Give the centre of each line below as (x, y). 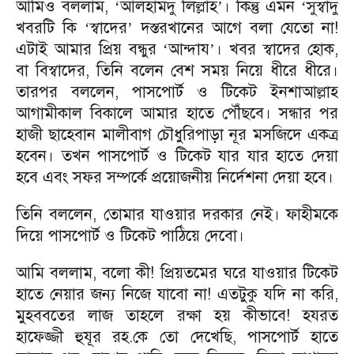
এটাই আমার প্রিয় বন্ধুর (90, 49)
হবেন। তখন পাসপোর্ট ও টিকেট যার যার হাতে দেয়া (177, 156)
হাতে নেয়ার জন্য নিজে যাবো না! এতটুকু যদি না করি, (177, 294)
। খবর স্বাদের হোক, (277, 49)
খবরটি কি (50, 28)
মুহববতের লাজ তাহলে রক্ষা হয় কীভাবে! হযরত (177, 316)
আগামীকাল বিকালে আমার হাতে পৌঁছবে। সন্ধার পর (177, 113)
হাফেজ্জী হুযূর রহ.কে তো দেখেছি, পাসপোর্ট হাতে (177, 337)
